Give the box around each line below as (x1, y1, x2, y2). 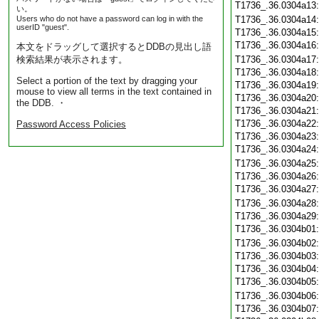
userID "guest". (16, 23, 69, 31)
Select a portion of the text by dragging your (16, 75, 197, 86)
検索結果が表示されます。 (16, 54, 127, 65)
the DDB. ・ (16, 98, 66, 108)
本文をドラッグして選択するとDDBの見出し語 (16, 41, 211, 52)
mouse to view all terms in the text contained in (16, 86, 211, 97)
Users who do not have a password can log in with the (16, 14, 203, 23)
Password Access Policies (16, 119, 126, 130)
